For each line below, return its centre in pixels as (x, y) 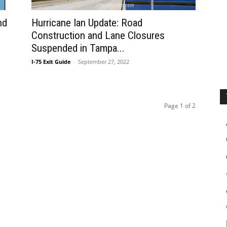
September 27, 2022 (104, 62)
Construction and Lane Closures (98, 35)
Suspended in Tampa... (78, 48)
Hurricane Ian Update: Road (87, 23)
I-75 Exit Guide (51, 62)
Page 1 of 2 (180, 106)
